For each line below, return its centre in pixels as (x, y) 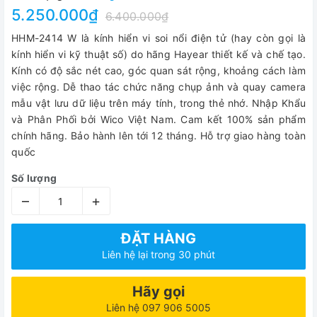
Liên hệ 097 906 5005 (158, 307)
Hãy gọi (158, 292)
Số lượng (34, 178)
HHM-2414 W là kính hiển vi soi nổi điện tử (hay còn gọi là (158, 38)
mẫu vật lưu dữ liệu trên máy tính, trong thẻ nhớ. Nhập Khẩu (158, 103)
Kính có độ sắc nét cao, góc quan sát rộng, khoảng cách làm (158, 70)
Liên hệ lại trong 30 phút (158, 254)
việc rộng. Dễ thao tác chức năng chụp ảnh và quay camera (158, 87)
